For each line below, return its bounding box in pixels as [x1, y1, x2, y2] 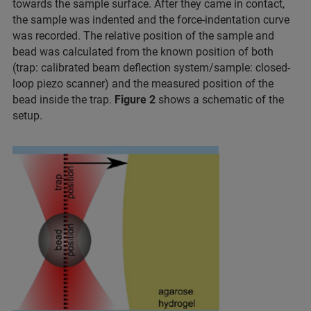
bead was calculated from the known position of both [12, 45, 274, 59]
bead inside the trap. [12, 93, 115, 107]
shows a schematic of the [155, 93, 284, 107]
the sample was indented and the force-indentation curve [12, 13, 289, 27]
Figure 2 [115, 93, 155, 107]
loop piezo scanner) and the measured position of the [12, 77, 274, 91]
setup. [12, 109, 42, 123]
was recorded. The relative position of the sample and [12, 29, 274, 43]
